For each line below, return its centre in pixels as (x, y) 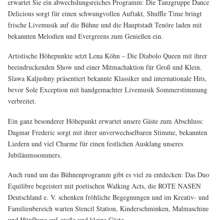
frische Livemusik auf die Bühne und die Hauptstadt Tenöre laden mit (105, 25)
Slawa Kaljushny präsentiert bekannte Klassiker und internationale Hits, (107, 79)
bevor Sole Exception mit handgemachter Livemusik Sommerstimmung (108, 90)
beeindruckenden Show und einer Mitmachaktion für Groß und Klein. (105, 67)
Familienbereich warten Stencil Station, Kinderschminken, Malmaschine (108, 208)
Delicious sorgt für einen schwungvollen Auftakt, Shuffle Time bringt (105, 14)
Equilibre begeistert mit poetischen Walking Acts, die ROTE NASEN (104, 186)
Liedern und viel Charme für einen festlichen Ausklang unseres (96, 143)
